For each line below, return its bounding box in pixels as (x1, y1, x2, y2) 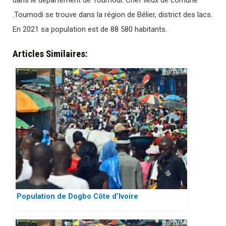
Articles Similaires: (13, 48, 88, 60)
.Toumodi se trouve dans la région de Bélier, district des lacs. (13, 10, 212, 20)
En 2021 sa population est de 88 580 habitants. (13, 25, 167, 34)
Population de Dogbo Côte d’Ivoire (17, 192, 138, 201)
